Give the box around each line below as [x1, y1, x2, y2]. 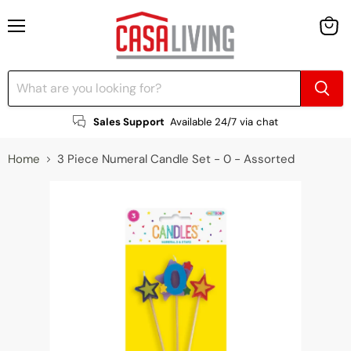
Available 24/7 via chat [170, 114, 279, 128]
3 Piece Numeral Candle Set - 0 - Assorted [57, 150, 295, 167]
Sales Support [92, 114, 165, 128]
